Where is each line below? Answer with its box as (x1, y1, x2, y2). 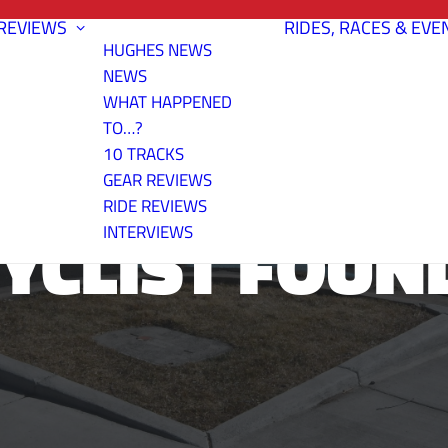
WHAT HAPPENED (103, 89, 232, 115)
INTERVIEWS (103, 219, 193, 245)
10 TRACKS (103, 141, 184, 167)
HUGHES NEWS (103, 37, 212, 63)
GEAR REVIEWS (103, 167, 212, 193)
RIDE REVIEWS (103, 193, 207, 219)
